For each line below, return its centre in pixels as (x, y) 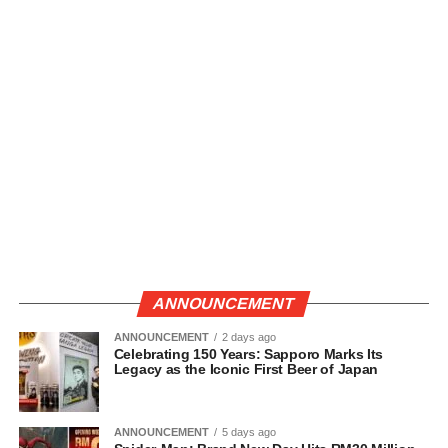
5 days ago (248, 432)
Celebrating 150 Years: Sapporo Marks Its (248, 354)
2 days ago (248, 337)
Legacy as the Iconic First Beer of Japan (246, 369)
